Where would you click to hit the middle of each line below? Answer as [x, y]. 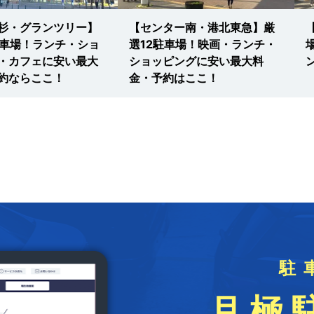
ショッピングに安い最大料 [196, 61]
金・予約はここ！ [174, 77]
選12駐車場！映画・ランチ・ [203, 44]
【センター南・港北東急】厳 [202, 27]
